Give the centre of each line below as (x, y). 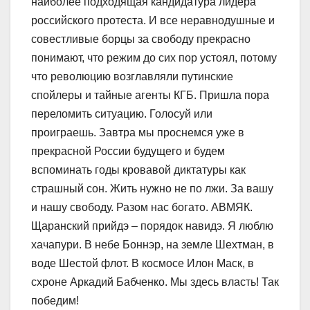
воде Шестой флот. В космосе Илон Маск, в (143, 263)
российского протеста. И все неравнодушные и (153, 20)
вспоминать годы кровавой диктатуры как (138, 170)
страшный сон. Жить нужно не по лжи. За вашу (152, 188)
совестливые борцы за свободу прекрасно (141, 39)
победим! (55, 300)
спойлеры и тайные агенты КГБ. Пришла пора (150, 95)
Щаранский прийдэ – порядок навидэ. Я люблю (152, 226)
